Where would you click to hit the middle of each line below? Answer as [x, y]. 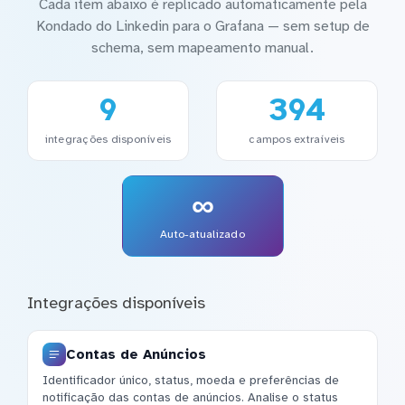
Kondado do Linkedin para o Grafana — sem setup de [202, 26]
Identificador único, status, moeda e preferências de [191, 380]
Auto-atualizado [202, 235]
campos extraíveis [297, 139]
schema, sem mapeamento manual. [202, 47]
